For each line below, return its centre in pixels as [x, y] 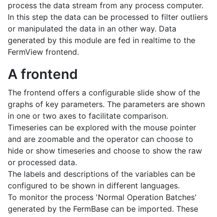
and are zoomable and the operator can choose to [101, 139]
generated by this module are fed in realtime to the [101, 40]
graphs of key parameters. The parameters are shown [106, 104]
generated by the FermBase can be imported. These [103, 209]
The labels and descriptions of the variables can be [101, 174]
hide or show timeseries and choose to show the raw [105, 150]
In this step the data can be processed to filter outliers [108, 17]
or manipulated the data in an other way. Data [92, 28]
